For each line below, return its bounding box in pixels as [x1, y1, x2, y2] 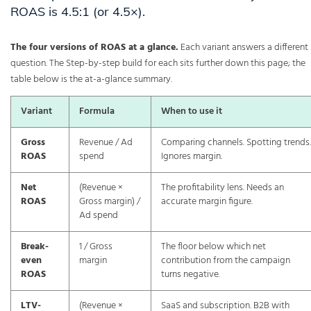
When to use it [161, 104, 222, 119]
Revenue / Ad [79, 135, 133, 151]
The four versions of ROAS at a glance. [10, 40, 178, 56]
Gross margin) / [79, 194, 140, 210]
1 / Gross [79, 239, 112, 255]
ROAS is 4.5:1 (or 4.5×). [10, 3, 145, 20]
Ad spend [79, 208, 118, 224]
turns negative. [161, 267, 220, 283]
